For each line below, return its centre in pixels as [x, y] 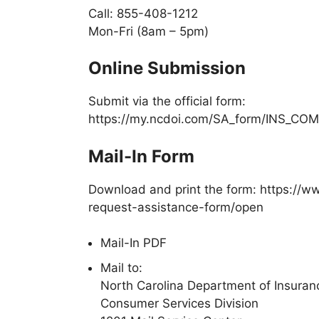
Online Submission [167, 68]
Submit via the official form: [167, 101]
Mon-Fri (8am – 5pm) [148, 31]
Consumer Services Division [179, 304]
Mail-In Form [141, 156]
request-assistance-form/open [176, 207]
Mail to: [121, 268]
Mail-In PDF [134, 243]
